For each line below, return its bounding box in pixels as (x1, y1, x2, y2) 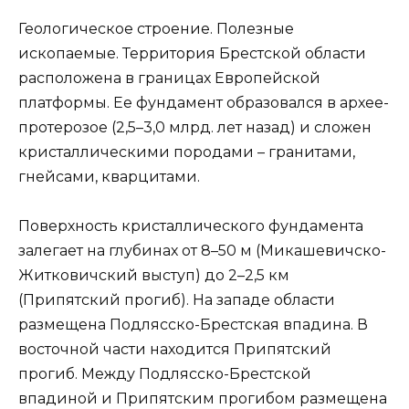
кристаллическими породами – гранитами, (18, 143, 355, 162)
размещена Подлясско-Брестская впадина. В (18, 316, 368, 334)
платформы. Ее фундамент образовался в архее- (18, 94, 389, 112)
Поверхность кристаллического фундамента (18, 217, 363, 236)
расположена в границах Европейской (18, 69, 320, 88)
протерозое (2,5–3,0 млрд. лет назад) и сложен (18, 119, 372, 137)
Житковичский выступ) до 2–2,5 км (18, 267, 289, 285)
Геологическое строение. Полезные (18, 20, 294, 38)
